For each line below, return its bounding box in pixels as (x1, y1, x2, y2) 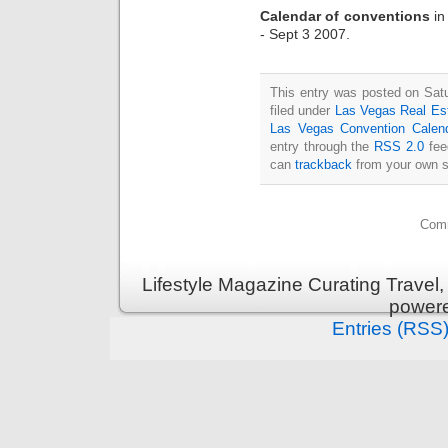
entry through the (270, 138, 375, 154)
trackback (295, 156, 352, 172)
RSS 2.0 (374, 138, 424, 154)
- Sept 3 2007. (260, 25, 350, 42)
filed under (270, 102, 335, 118)
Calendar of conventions (260, 7, 434, 24)
